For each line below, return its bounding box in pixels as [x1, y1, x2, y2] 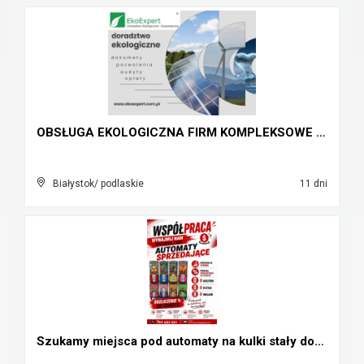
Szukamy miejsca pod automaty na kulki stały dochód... [314, 334, 324, 349]
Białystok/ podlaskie [53, 178, 144, 189]
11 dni [297, 178, 327, 189]
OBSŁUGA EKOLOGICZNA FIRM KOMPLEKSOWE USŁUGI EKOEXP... [316, 125, 326, 140]
